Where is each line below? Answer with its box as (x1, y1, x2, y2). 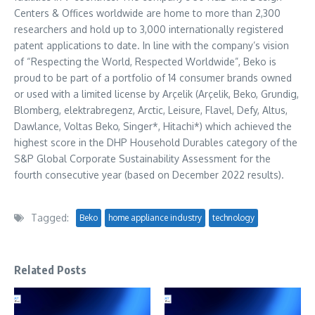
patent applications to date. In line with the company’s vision (14, 39, 289, 51)
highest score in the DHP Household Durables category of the (14, 136, 297, 148)
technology (212, 212, 255, 223)
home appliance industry (108, 212, 202, 223)
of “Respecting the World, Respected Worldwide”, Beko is (14, 56, 276, 67)
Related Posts (14, 263, 87, 277)
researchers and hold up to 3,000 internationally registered (14, 23, 283, 35)
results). (245, 169, 284, 181)
